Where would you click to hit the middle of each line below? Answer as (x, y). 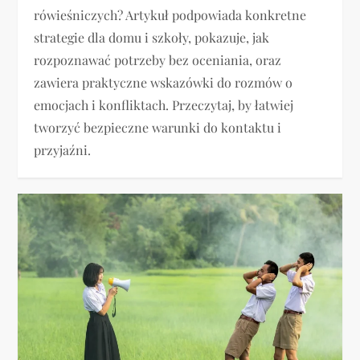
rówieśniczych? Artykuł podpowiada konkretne (170, 15)
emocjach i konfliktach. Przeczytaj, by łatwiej (164, 105)
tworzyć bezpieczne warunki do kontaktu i (158, 128)
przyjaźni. (63, 150)
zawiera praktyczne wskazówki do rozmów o (164, 83)
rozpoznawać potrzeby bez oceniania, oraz (158, 60)
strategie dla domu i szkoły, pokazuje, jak (152, 38)
